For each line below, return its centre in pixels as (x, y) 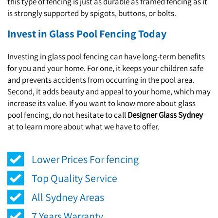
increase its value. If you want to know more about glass (101, 103)
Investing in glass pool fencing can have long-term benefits (106, 57)
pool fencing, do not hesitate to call (67, 115)
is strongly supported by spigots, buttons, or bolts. (92, 13)
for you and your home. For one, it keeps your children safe (105, 68)
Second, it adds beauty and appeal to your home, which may (109, 92)
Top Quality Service (74, 178)
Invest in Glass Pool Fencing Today (87, 34)
